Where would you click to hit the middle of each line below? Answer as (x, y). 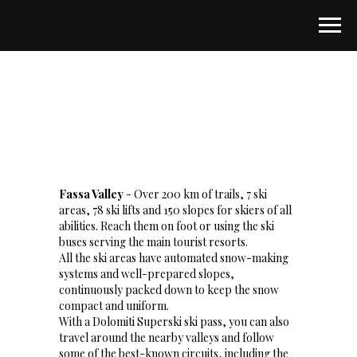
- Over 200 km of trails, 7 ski (196, 194)
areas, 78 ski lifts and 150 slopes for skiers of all (175, 210)
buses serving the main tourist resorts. (153, 242)
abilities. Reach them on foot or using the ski (167, 226)
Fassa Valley (92, 194)
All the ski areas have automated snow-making (174, 258)
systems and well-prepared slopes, (147, 274)
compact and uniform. (114, 306)
